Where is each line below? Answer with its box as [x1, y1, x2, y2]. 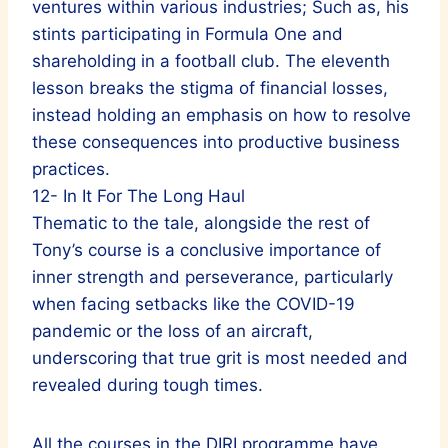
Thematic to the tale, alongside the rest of [32, 212, 370, 233]
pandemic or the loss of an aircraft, [32, 320, 313, 341]
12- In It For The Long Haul [32, 185, 245, 206]
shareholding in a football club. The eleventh [32, 50, 390, 71]
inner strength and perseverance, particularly [32, 266, 393, 287]
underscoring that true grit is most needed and [32, 347, 408, 368]
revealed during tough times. [32, 374, 263, 395]
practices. [32, 158, 110, 179]
